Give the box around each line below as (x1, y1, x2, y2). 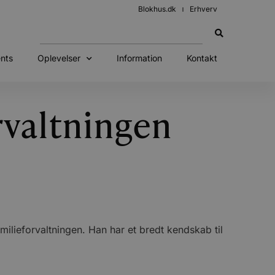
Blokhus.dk (138, 4, 176, 14)
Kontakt (186, 53, 217, 63)
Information (116, 53, 162, 63)
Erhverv (190, 4, 217, 14)
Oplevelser (37, 53, 80, 63)
